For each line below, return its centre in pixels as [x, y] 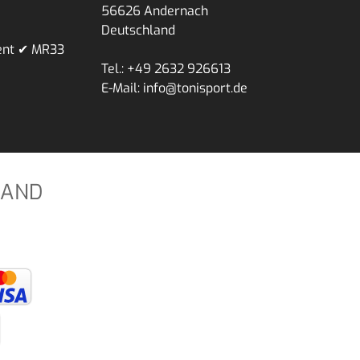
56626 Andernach [155, 10]
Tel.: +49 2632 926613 [166, 68]
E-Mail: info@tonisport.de [174, 88]
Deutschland [138, 30]
